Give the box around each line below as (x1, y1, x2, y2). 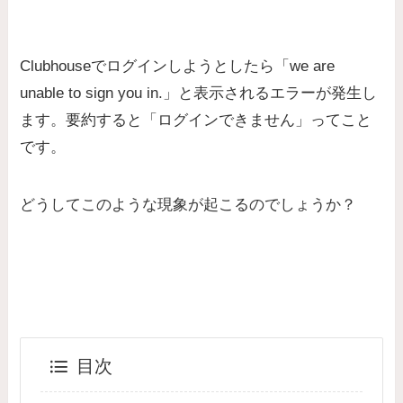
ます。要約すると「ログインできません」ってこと (20, 111, 372, 129)
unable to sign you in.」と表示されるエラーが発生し (20, 84, 378, 102)
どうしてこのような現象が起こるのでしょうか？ (20, 195, 357, 213)
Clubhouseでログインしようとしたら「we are (20, 57, 336, 75)
